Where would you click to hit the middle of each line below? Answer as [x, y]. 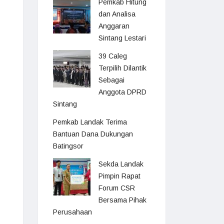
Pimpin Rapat [119, 176]
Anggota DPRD [122, 92]
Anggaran [114, 26]
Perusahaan [72, 212]
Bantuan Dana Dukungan [93, 134]
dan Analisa [117, 14]
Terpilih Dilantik [122, 68]
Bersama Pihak [122, 200]
